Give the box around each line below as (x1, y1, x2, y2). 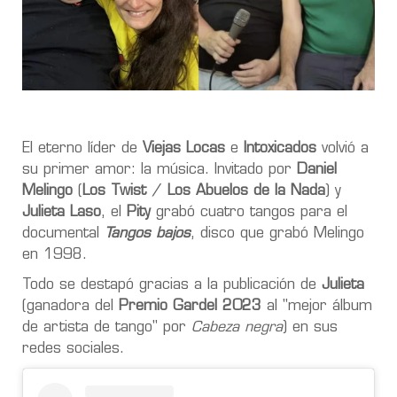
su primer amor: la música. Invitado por (22, 162, 297, 177)
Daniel (297, 162, 337, 177)
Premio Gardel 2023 (113, 299, 261, 314)
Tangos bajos (105, 226, 191, 241)
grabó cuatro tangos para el (151, 205, 347, 220)
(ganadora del (22, 299, 113, 314)
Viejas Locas (143, 141, 225, 156)
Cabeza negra (186, 320, 283, 335)
